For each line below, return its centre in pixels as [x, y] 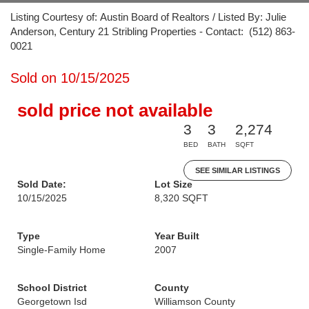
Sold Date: [42, 184]
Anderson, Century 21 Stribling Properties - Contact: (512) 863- [153, 31]
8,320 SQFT [181, 198]
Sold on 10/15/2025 [70, 78]
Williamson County [195, 301]
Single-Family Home [61, 250]
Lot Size [173, 184]
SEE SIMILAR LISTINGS [238, 170]
